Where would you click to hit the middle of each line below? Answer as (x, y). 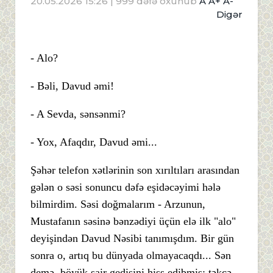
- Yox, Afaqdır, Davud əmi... (94, 142)
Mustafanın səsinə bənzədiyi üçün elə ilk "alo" (133, 222)
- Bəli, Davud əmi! (72, 86)
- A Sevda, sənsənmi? (78, 114)
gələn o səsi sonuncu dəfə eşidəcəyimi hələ (126, 187)
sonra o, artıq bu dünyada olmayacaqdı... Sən (131, 256)
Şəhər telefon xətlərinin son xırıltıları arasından (135, 170)
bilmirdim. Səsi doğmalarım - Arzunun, (118, 204)
